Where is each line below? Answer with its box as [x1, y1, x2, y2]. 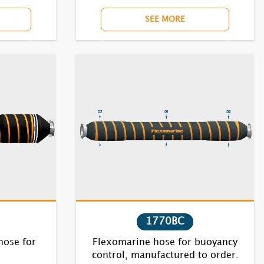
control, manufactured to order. [91, 251, 239, 260]
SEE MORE [145, 15, 185, 23]
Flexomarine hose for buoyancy [93, 238, 237, 247]
